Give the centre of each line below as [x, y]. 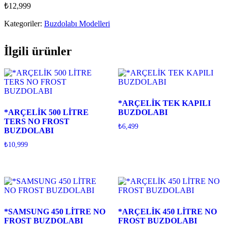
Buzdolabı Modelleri [77, 23]
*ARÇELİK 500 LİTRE [46, 112]
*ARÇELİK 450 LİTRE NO [167, 211]
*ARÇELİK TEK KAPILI [164, 103]
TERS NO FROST [37, 121]
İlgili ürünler [38, 51]
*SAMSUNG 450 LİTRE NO [55, 211]
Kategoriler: [24, 23]
